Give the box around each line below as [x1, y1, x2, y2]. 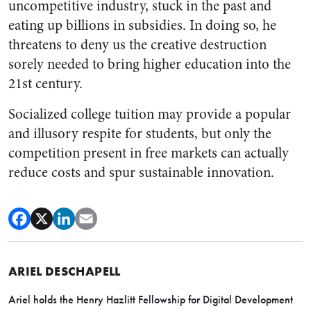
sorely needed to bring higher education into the [8, 54, 291, 74]
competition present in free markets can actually [8, 143, 289, 163]
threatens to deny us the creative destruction [8, 35, 267, 55]
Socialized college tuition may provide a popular [8, 104, 291, 124]
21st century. [8, 74, 83, 94]
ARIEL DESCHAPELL [8, 263, 121, 279]
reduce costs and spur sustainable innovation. [8, 162, 274, 183]
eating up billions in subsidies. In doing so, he [8, 15, 276, 35]
